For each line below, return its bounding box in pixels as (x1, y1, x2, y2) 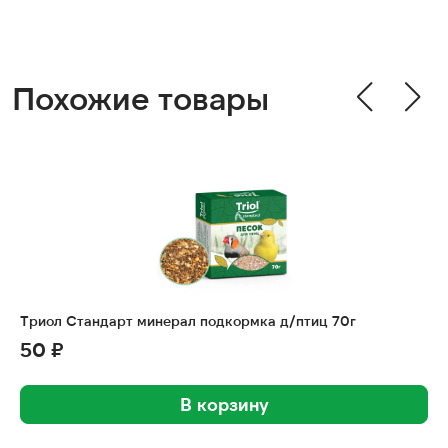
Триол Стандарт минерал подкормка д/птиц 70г (20, 311, 356, 329)
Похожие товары (12, 76, 269, 116)
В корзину (179, 392, 269, 415)
